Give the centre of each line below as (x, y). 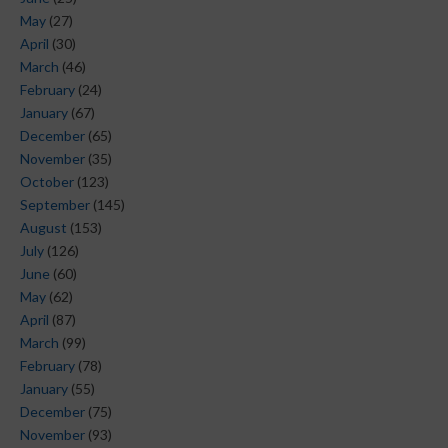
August (43, 228)
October (47, 182)
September (55, 205)
